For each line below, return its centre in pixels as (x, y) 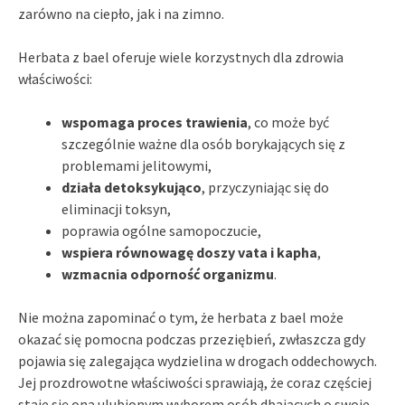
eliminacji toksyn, (116, 208)
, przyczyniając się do (265, 187)
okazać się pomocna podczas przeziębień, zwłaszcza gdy (192, 339)
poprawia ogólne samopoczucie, (161, 230)
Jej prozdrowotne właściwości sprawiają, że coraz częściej (195, 382)
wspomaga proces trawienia (155, 122)
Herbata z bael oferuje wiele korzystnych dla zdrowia (181, 57)
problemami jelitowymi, (137, 165)
